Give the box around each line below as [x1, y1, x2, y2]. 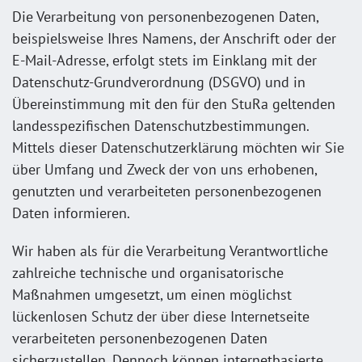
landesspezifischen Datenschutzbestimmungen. [12, 116, 309, 135]
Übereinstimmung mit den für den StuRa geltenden [12, 94, 335, 113]
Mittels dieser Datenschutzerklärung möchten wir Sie [12, 137, 344, 157]
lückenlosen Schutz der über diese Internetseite [12, 306, 309, 326]
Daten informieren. [12, 203, 130, 222]
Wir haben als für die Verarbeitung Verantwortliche [12, 241, 328, 260]
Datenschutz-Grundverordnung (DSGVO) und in [12, 72, 305, 91]
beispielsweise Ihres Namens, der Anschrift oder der [12, 28, 336, 48]
